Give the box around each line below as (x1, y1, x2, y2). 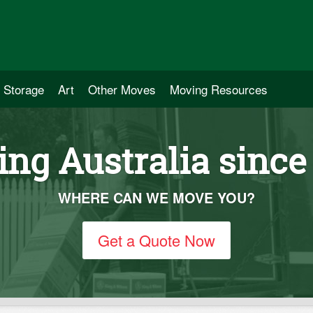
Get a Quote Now (98, 229, 215, 251)
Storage (3, 80, 44, 98)
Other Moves (88, 80, 156, 98)
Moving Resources (170, 80, 268, 98)
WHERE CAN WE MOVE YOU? (58, 187, 255, 208)
